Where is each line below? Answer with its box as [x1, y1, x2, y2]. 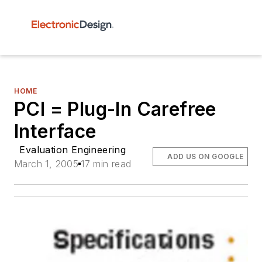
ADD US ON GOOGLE [167, 152, 244, 161]
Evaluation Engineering [19, 144, 126, 156]
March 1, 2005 [14, 158, 79, 170]
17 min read [81, 158, 132, 170]
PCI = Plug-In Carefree [14, 98, 216, 120]
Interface [14, 120, 96, 143]
